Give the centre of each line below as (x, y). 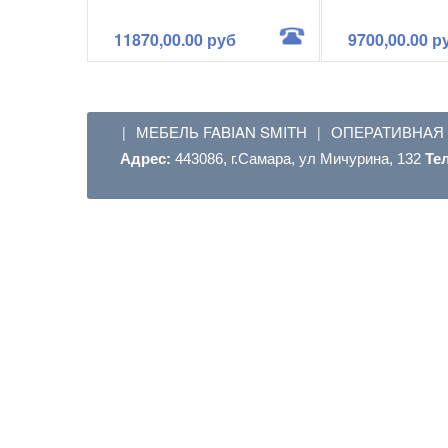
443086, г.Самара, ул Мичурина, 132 (300, 158)
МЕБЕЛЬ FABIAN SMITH (221, 131)
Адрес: (147, 158)
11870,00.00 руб (174, 39)
